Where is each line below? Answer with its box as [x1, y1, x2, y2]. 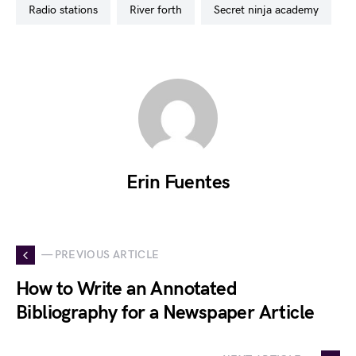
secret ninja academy [220, 2, 319, 17]
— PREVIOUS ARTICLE [41, 248, 160, 262]
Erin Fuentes [126, 170, 230, 194]
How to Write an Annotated [16, 277, 237, 300]
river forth [137, 2, 182, 17]
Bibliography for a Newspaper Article [16, 300, 315, 324]
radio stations [36, 2, 98, 17]
